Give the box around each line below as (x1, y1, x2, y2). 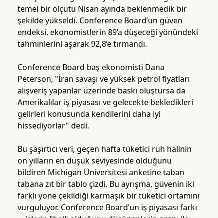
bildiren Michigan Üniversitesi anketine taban (17, 167, 184, 178)
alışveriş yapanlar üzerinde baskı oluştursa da (17, 85, 185, 96)
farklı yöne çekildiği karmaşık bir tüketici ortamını (17, 190, 200, 201)
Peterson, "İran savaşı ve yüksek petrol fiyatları (17, 73, 190, 85)
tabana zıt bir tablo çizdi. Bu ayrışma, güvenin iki (17, 179, 194, 190)
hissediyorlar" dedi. (17, 120, 89, 131)
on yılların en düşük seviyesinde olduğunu (17, 155, 172, 166)
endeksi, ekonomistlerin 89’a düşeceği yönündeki (17, 27, 198, 38)
